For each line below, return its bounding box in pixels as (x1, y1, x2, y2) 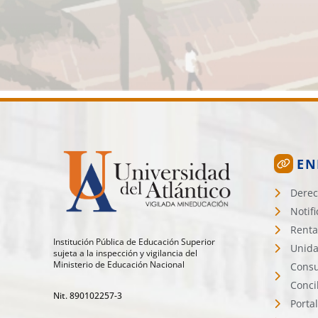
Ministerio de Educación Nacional (53, 258, 185, 271)
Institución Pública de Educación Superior (53, 236, 215, 248)
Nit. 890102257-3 (53, 290, 122, 302)
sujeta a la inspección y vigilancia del (53, 247, 197, 260)
